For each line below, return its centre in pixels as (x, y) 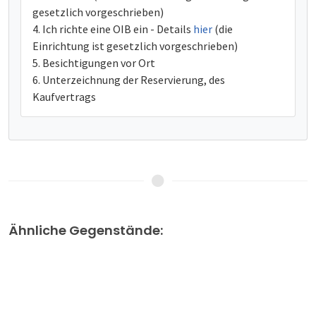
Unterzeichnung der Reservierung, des (134, 80)
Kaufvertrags (64, 97)
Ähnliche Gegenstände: (86, 231)
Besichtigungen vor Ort (99, 63)
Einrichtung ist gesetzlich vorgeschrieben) (135, 46)
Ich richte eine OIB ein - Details (118, 29)
